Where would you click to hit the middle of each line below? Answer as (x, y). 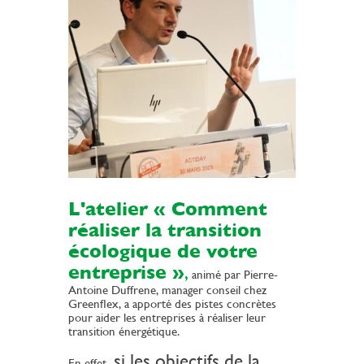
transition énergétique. (127, 331)
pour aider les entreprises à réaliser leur (167, 318)
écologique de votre (163, 251)
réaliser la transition (165, 230)
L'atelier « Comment (168, 209)
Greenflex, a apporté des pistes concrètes (172, 304)
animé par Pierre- (233, 275)
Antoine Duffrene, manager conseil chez (167, 290)
